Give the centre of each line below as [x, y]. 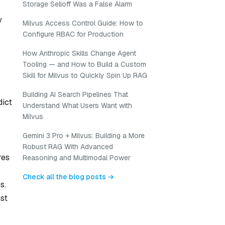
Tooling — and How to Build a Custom [84, 64]
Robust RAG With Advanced [68, 147]
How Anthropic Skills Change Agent [79, 53]
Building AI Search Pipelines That [75, 94]
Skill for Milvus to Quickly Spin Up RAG [85, 75]
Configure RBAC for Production [73, 34]
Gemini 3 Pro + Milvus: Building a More [84, 136]
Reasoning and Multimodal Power [77, 158]
